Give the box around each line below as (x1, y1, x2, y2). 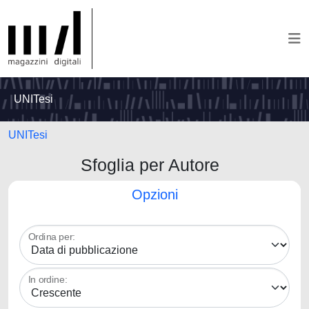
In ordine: (28, 275, 68, 285)
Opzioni (131, 187, 178, 202)
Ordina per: (28, 232, 75, 242)
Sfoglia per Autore (80, 155, 229, 175)
